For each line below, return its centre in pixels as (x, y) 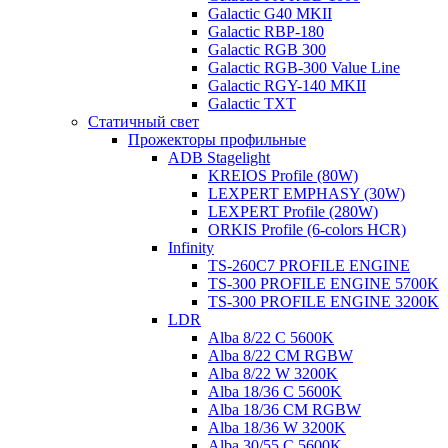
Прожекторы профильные (217, 139)
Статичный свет (143, 121)
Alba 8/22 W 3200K (273, 373)
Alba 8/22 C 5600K (271, 337)
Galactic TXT (252, 103)
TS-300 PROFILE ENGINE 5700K (323, 283)
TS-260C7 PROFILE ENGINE (309, 265)
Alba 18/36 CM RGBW (284, 409)
